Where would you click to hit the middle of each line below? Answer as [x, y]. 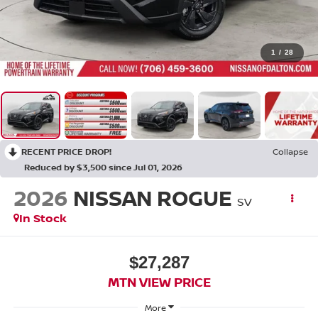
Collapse [290, 151]
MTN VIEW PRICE [159, 281]
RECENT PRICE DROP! [66, 151]
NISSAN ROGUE [152, 198]
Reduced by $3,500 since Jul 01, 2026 [103, 167]
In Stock [43, 218]
